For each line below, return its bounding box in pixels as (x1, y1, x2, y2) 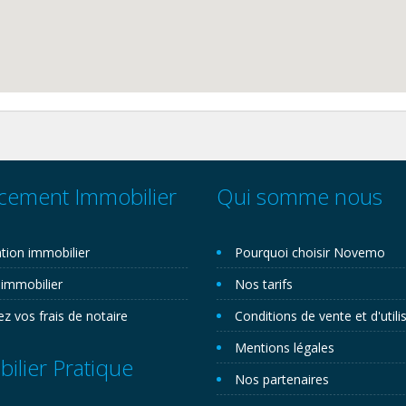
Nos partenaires (235, 371, 329, 388)
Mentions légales (235, 339, 334, 356)
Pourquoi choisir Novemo (235, 244, 385, 261)
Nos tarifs (235, 275, 293, 293)
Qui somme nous (217, 181, 382, 211)
